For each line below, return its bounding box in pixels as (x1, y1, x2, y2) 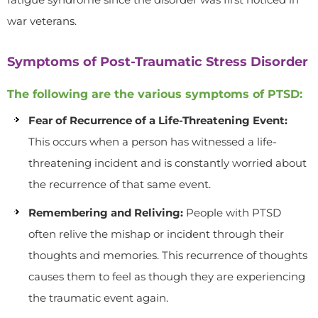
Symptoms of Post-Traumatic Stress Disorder (7, 54, 308, 70)
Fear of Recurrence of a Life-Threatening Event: (28, 114, 287, 127)
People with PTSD (183, 206, 281, 219)
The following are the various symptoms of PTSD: (7, 87, 302, 101)
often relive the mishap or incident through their (28, 227, 284, 241)
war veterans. (7, 14, 77, 28)
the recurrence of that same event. (28, 177, 211, 191)
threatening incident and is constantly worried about (28, 156, 307, 170)
